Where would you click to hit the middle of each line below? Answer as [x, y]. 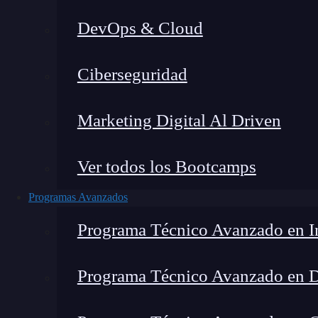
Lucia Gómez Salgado [182, 31]
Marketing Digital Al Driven [179, 120]
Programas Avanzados [78, 197]
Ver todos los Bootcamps [166, 166]
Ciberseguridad [132, 74]
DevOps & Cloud [140, 28]
